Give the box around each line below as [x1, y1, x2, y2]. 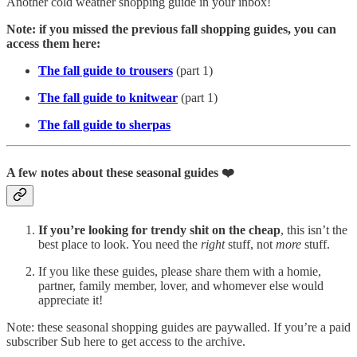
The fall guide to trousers [38, 63, 173, 77]
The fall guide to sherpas [38, 117, 171, 131]
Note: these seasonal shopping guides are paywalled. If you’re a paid [6, 320, 351, 335]
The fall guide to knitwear [38, 90, 178, 104]
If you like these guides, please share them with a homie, [38, 265, 321, 279]
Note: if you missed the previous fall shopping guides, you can [6, 22, 336, 36]
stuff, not [225, 237, 276, 252]
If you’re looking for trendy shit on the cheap [38, 223, 280, 237]
